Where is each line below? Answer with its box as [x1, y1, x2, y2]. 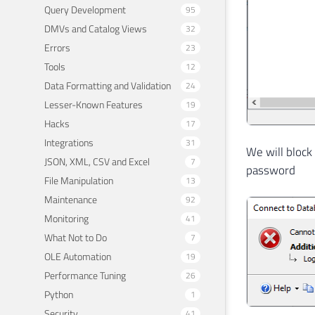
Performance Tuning [44, 267, 126, 283]
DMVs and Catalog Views [44, 20, 147, 36]
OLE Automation [44, 248, 111, 264]
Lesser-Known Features [44, 96, 143, 112]
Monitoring [44, 210, 89, 226]
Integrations [44, 134, 94, 150]
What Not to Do [44, 229, 107, 245]
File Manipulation [44, 172, 113, 188]
